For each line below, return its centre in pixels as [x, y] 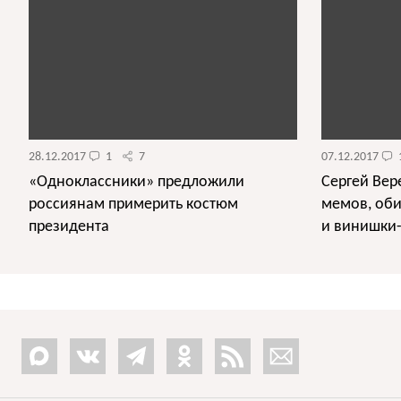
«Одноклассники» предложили [137, 183]
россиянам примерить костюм [133, 205]
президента [69, 227]
